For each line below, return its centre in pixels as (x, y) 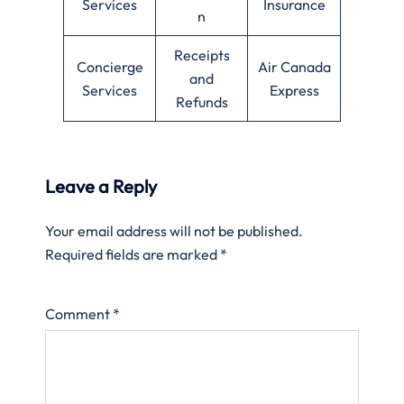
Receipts (202, 55)
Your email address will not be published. (174, 230)
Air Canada (294, 66)
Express (294, 90)
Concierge (110, 66)
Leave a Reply (101, 186)
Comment (79, 313)
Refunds (202, 101)
